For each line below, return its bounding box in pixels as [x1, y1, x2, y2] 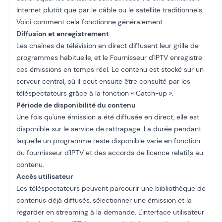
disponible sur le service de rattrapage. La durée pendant [16, 124, 201, 133]
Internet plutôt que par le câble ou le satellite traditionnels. [16, 5, 204, 14]
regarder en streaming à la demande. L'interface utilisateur [16, 208, 204, 217]
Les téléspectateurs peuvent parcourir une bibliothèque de [16, 184, 206, 193]
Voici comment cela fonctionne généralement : [16, 17, 166, 26]
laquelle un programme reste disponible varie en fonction [16, 136, 200, 145]
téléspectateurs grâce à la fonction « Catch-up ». [16, 89, 173, 98]
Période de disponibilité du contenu [16, 101, 136, 110]
